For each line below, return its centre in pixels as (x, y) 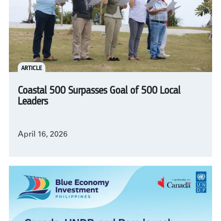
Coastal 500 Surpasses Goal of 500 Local (99, 91)
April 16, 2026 (43, 135)
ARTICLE (31, 68)
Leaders (33, 102)
